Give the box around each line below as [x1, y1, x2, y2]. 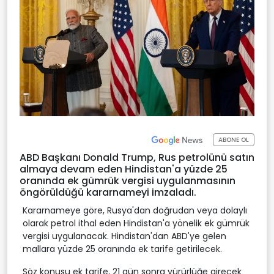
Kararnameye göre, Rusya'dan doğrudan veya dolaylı [23, 204, 247, 217]
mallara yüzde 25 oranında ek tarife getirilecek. [23, 242, 222, 255]
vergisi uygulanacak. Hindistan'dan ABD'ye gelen [23, 229, 226, 242]
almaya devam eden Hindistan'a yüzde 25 [20, 161, 228, 176]
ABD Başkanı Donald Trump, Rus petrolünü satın [20, 150, 254, 165]
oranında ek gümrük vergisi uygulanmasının [20, 173, 235, 188]
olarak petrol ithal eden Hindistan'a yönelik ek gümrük [23, 217, 250, 229]
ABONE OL [218, 135, 249, 145]
